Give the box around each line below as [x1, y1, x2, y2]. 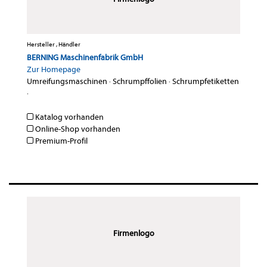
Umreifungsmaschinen [27, 76, 107, 87]
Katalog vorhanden [33, 112, 104, 123]
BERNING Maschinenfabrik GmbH [27, 52, 143, 63]
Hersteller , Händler [27, 41, 80, 49]
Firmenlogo [113, 228, 154, 239]
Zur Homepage [27, 64, 80, 75]
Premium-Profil [33, 136, 88, 147]
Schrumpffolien [113, 76, 167, 87]
